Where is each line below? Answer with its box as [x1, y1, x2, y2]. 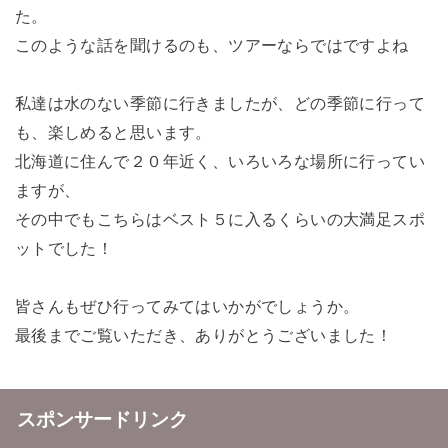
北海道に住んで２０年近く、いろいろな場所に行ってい [14, 151, 426, 170]
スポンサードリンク [16, 408, 188, 430]
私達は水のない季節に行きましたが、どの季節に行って [14, 93, 426, 112]
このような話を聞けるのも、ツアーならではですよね [14, 36, 409, 55]
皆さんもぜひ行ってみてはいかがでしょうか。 [14, 296, 360, 315]
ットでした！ [14, 238, 114, 257]
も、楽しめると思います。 [14, 122, 212, 141]
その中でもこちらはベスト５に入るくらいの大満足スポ [14, 209, 426, 228]
